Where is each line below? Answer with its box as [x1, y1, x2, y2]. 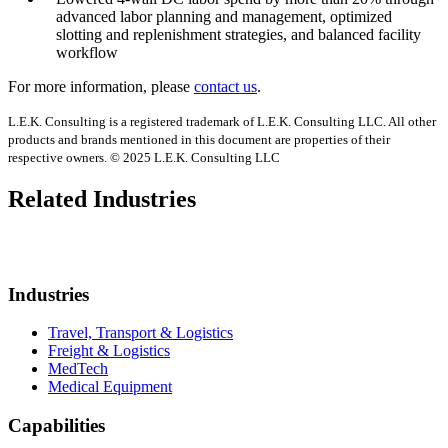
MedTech [48, 360, 108, 378]
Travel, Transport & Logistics [48, 324, 233, 342]
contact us [194, 77, 257, 95]
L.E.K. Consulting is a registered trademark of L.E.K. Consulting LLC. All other [8, 113, 436, 129]
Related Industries [8, 185, 196, 212]
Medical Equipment [48, 378, 172, 396]
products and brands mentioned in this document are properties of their [8, 131, 390, 147]
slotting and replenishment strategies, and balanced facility [56, 25, 421, 43]
